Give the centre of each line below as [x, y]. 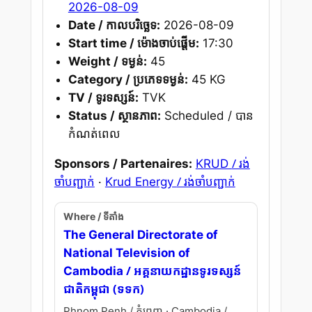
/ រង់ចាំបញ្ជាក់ [206, 181]
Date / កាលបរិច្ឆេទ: [114, 25]
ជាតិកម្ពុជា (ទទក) [103, 289]
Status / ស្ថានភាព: [114, 115]
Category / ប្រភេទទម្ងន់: [128, 79]
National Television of [126, 253]
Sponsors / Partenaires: [123, 163]
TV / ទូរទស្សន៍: [103, 97]
